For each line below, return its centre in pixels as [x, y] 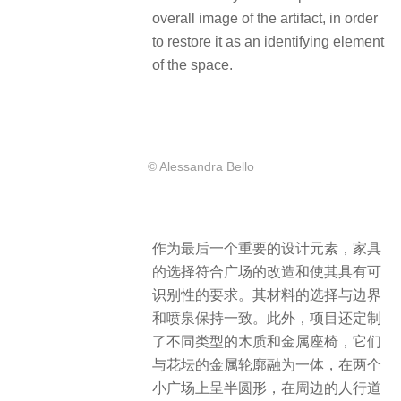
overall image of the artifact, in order [265, 19]
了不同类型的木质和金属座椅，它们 [267, 342]
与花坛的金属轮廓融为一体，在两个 [267, 365]
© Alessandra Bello [200, 166]
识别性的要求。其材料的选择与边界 [267, 295]
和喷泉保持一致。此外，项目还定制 [267, 319]
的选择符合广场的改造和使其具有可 [267, 272]
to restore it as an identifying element [268, 42]
